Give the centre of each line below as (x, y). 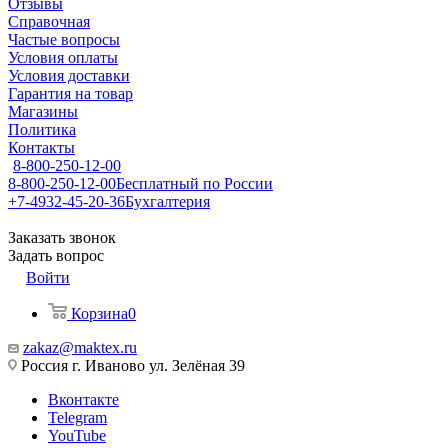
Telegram (77, 417)
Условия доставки (69, 75)
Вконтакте (83, 399)
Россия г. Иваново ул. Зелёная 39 (131, 365)
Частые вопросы (64, 39)
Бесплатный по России (194, 183)
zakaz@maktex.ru (80, 347)
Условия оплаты (63, 57)
